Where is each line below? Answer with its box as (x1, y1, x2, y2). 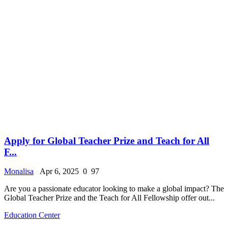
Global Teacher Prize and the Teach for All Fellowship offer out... (4, 193, 215, 203)
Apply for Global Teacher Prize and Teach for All (4, 135, 209, 146)
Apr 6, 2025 (36, 167, 79, 176)
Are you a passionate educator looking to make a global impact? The (4, 184, 224, 193)
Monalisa (4, 167, 34, 176)
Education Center (4, 211, 60, 220)
